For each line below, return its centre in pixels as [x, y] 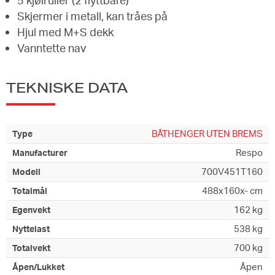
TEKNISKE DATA [67, 87]
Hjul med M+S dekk [65, 32]
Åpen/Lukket [38, 267]
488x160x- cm [232, 191]
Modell [26, 172]
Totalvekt [31, 248]
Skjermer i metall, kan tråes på [92, 16]
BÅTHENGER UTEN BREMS [207, 134]
